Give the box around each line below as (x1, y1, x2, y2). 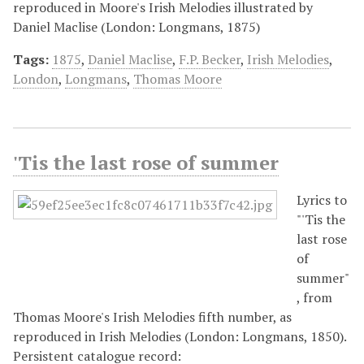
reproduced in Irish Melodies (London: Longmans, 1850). (13, 327, 347, 345)
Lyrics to (297, 190, 347, 209)
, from (297, 288, 332, 306)
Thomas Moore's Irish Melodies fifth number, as (13, 307, 292, 326)
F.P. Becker (179, 50, 240, 68)
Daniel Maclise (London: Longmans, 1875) (13, 17, 260, 36)
